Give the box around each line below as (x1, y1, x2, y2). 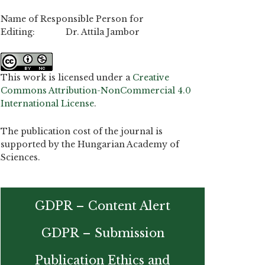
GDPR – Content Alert (35, 198, 170, 213)
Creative (132, 72, 169, 83)
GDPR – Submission (41, 225, 164, 240)
